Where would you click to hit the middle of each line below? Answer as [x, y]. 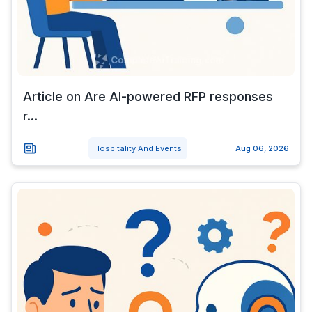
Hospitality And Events [138, 148]
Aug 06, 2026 [262, 148]
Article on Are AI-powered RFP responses [148, 96]
